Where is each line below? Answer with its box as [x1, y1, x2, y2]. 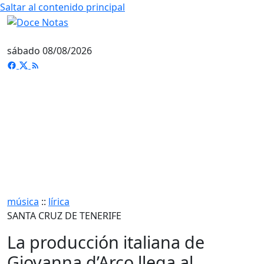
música [7, 194, 39, 208]
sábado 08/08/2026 [7, 44, 92, 57]
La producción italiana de [7, 230, 204, 253]
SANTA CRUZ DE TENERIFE [7, 209, 121, 222]
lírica [48, 194, 70, 208]
